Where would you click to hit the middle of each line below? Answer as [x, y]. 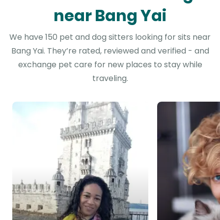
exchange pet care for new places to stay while [110, 65]
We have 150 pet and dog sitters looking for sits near [110, 37]
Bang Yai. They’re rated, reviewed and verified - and [110, 51]
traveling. [110, 78]
